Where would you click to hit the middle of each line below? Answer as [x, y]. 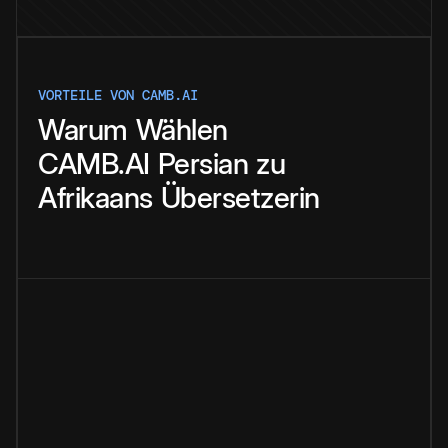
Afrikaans [95, 198]
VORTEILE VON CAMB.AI [118, 95]
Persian [202, 164]
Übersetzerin [240, 198]
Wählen [181, 130]
